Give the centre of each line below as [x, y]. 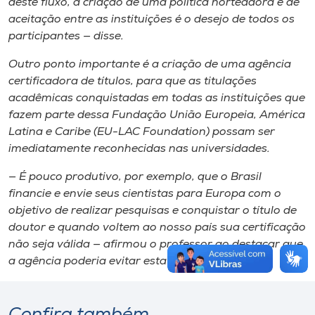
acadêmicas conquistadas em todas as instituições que [157, 98]
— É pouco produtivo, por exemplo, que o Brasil [135, 177]
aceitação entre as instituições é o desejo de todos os [152, 19]
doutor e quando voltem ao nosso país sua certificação [157, 227]
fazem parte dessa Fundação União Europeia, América [157, 115]
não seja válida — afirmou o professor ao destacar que [156, 244]
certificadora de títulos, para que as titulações [133, 81]
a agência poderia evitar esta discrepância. [125, 261]
